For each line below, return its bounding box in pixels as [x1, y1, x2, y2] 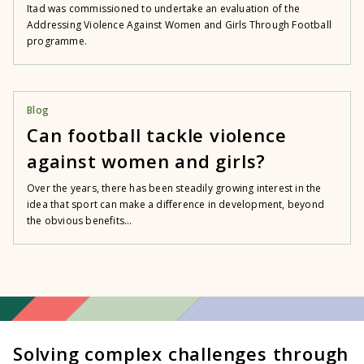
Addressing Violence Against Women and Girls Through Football [27, 18, 332, 32]
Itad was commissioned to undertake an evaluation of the [27, 2, 301, 15]
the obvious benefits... [27, 214, 132, 227]
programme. [27, 34, 87, 48]
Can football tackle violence [27, 123, 287, 147]
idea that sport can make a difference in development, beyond [27, 197, 325, 211]
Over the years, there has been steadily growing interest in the [27, 181, 322, 195]
